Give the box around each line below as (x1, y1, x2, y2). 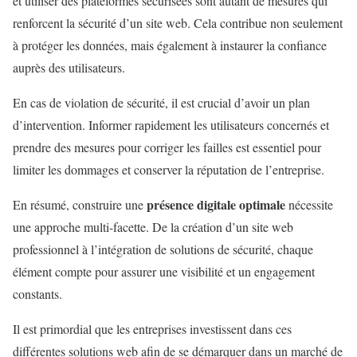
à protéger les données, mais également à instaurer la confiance (13, 36, 327, 53)
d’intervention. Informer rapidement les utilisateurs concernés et (13, 116, 329, 133)
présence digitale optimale (147, 194, 285, 214)
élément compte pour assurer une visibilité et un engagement (13, 262, 315, 280)
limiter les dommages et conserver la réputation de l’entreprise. (13, 160, 324, 178)
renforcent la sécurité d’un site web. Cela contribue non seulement (13, 14, 343, 31)
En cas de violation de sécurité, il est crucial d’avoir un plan (13, 93, 310, 111)
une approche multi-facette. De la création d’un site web (13, 218, 293, 235)
